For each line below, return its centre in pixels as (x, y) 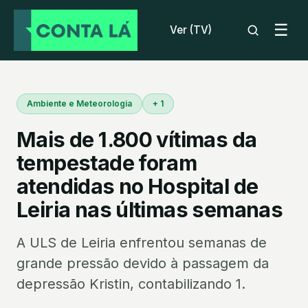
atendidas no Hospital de (137, 186)
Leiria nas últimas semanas (150, 210)
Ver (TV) (190, 30)
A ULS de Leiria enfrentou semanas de (142, 243)
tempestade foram (107, 163)
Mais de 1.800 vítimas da (137, 140)
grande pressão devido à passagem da (143, 263)
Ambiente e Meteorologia (79, 103)
